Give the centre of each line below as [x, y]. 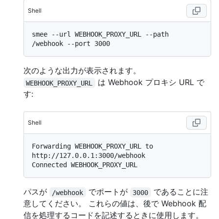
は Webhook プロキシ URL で [150, 82]
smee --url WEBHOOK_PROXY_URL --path [100, 34]
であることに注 [179, 192]
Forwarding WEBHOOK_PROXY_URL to [92, 146]
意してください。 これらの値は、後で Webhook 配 [115, 204]
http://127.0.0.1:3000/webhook [88, 156]
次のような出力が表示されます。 [82, 71]
